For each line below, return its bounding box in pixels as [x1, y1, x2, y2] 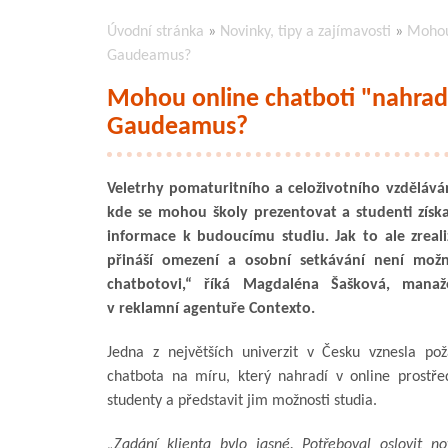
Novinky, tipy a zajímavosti [220, 23, 391, 40]
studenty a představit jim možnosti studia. [107, 392, 377, 409]
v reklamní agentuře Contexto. [107, 300, 315, 317]
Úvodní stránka [107, 23, 204, 40]
